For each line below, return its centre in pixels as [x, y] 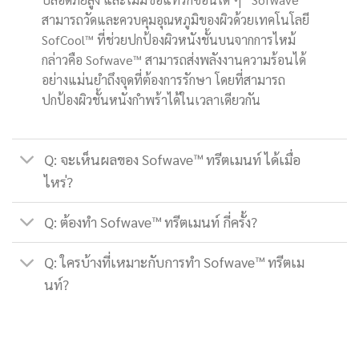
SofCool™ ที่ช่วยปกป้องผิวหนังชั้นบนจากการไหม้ [170, 39]
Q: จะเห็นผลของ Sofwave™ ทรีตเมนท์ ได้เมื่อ [173, 159]
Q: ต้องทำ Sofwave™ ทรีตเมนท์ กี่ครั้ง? [151, 222]
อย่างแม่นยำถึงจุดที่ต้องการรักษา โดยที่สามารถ [163, 79]
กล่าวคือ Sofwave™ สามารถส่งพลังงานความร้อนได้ [173, 59]
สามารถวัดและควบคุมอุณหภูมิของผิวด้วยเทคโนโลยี [175, 19]
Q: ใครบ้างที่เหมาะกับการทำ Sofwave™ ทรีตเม [175, 262]
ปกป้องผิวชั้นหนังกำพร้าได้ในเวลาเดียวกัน [151, 99]
